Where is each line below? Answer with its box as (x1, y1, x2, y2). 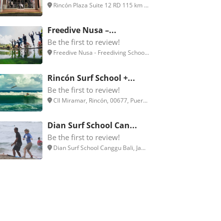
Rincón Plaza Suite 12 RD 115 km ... (52, 1, 148, 10)
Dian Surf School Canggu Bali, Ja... (52, 144, 146, 152)
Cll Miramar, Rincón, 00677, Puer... (52, 96, 147, 105)
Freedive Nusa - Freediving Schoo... (52, 48, 149, 57)
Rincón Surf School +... (47, 72, 135, 83)
